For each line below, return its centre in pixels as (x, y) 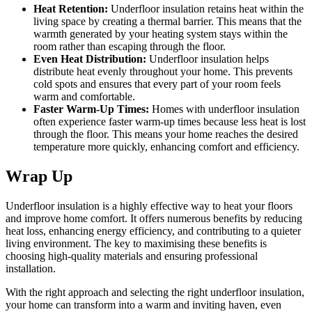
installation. (31, 269)
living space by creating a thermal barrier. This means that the (167, 22)
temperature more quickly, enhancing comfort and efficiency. (166, 147)
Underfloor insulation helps (208, 59)
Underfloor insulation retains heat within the (206, 9)
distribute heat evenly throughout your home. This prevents (163, 72)
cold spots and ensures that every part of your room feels (157, 84)
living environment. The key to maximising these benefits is (136, 244)
